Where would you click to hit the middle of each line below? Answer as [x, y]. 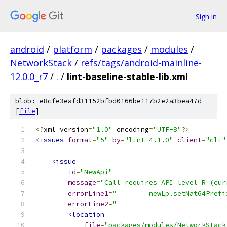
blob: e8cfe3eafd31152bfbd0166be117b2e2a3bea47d [108, 101]
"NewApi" [96, 172]
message [82, 183]
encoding [131, 129]
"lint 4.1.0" [149, 140]
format [80, 140]
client [190, 140]
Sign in [206, 16]
